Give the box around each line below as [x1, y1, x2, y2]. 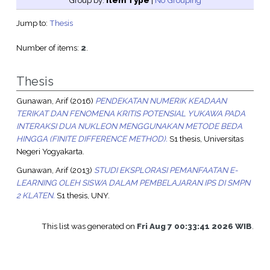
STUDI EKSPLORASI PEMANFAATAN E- [93, 165, 238, 175]
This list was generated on [42, 221, 137, 231]
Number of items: [16, 43, 81, 53]
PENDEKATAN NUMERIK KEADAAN [95, 96, 227, 106]
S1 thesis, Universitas [167, 134, 243, 144]
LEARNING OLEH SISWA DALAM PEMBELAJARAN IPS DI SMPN [16, 177, 250, 187]
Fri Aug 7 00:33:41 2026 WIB [137, 221, 253, 231]
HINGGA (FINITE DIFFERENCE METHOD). [16, 134, 168, 144]
